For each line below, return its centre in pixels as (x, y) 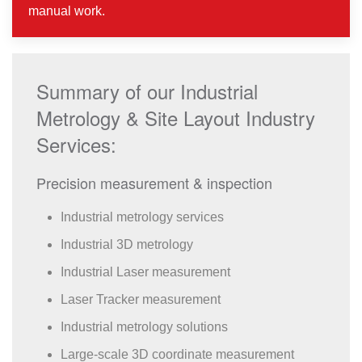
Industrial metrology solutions (144, 327)
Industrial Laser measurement (145, 272)
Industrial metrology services (142, 217)
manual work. (67, 11)
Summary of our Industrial (147, 91)
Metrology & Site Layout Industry (176, 118)
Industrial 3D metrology (127, 244)
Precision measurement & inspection (154, 183)
